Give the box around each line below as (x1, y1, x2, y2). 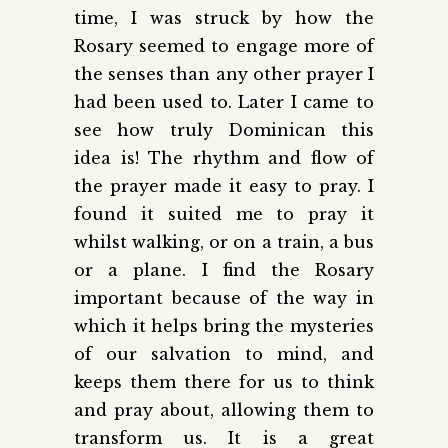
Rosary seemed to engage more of (74, 35, 374, 56)
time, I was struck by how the (74, 7, 374, 28)
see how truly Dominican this (74, 119, 374, 140)
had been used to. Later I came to (74, 91, 374, 112)
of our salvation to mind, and (74, 343, 374, 364)
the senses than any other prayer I (74, 63, 374, 84)
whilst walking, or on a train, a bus (74, 231, 374, 252)
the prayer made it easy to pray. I (74, 175, 374, 196)
